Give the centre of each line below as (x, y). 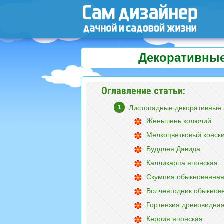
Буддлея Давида (173, 149)
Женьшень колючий (179, 121)
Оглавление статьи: (143, 91)
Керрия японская (175, 219)
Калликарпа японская (182, 163)
